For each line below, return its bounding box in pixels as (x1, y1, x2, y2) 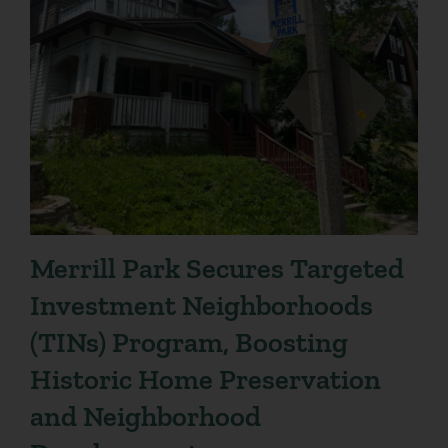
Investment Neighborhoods (29, 287, 373, 322)
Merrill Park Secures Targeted (29, 250, 404, 285)
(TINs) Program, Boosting (29, 324, 348, 359)
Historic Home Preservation (29, 361, 381, 396)
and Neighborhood (29, 398, 261, 433)
